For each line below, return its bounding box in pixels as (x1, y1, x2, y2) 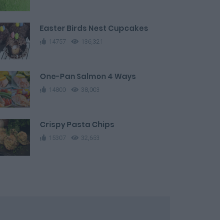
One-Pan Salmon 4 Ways (40, 71, 136, 82)
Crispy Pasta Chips (40, 119, 114, 130)
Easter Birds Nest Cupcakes (40, 23, 148, 33)
